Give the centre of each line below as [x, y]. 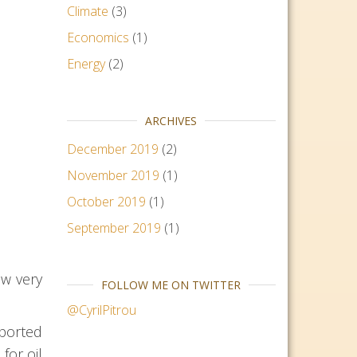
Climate [87, 11]
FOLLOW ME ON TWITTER [171, 285]
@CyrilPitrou [101, 310]
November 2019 [113, 175]
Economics [98, 37]
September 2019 [114, 228]
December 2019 [112, 149]
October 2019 [106, 202]
